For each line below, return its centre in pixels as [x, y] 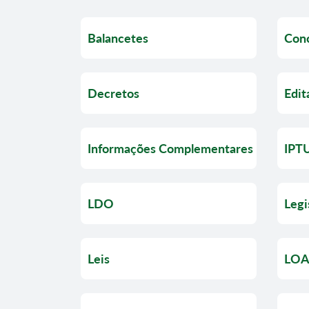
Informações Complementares [170, 148]
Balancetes [118, 38]
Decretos [113, 93]
